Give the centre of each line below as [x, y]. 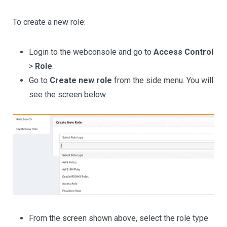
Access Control [183, 52]
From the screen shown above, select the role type [119, 218]
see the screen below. [68, 94]
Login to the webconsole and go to [91, 52]
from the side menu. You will [163, 80]
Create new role [81, 80]
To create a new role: [49, 22]
